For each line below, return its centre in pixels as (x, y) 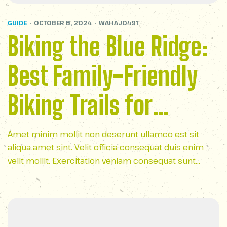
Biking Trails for (80, 105)
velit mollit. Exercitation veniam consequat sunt (102, 161)
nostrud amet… (37, 174)
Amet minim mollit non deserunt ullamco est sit (103, 134)
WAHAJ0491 (119, 23)
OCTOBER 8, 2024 (63, 23)
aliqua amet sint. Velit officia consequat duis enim (106, 147)
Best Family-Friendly (103, 76)
